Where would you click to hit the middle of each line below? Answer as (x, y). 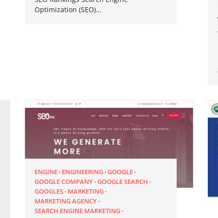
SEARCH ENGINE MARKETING (77, 210)
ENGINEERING (82, 172)
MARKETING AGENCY (65, 201)
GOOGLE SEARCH (122, 181)
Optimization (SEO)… (68, 9)
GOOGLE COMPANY (64, 181)
